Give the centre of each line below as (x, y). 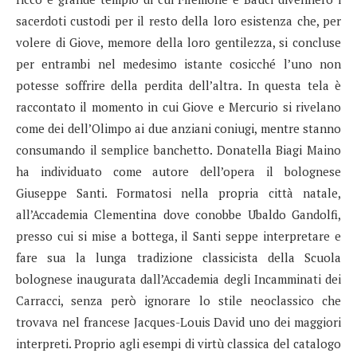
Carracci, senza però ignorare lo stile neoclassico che (178, 300)
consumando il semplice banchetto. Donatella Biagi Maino (178, 149)
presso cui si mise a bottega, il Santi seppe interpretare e (178, 235)
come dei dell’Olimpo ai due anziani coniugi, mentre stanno (178, 128)
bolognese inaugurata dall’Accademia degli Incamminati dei (178, 279)
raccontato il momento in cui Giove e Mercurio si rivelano (178, 106)
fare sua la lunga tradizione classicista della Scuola (178, 257)
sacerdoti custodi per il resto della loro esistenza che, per (178, 20)
